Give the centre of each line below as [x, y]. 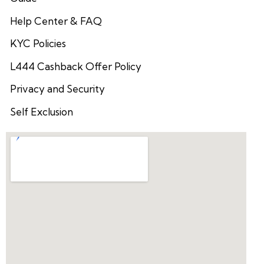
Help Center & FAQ [56, 21]
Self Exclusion [41, 112]
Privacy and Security [57, 89]
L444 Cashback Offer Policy [75, 66]
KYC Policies [38, 44]
